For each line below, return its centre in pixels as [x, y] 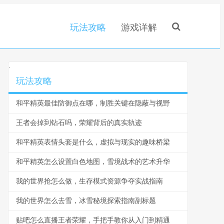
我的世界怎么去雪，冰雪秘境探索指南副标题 [86, 201]
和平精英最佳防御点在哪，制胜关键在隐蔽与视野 [93, 103]
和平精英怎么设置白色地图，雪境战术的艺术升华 [93, 162]
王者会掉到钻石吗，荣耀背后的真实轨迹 [79, 123]
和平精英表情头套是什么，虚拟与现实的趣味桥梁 [93, 142]
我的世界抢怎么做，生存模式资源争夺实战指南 [89, 181]
